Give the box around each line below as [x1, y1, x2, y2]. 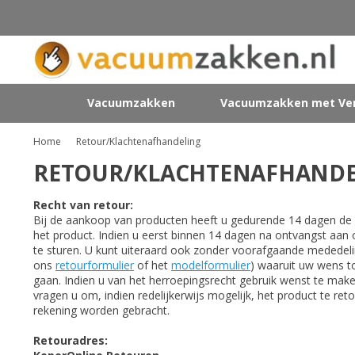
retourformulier [55, 258, 134, 273]
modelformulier [171, 258, 250, 273]
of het [134, 258, 171, 273]
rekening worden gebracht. [33, 303, 170, 318]
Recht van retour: [33, 197, 136, 212]
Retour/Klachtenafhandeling [75, 135, 200, 148]
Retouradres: [33, 333, 108, 348]
